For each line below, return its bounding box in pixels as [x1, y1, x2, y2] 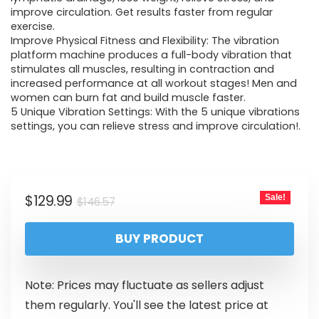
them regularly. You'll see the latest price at [25, 297, 268, 314]
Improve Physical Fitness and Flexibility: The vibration [11, 33, 279, 48]
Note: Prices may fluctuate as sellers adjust [25, 277, 264, 294]
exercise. [11, 19, 55, 34]
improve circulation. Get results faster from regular [11, 5, 273, 20]
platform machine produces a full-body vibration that [11, 48, 292, 63]
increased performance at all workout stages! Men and [11, 76, 297, 91]
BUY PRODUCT [115, 230, 204, 248]
